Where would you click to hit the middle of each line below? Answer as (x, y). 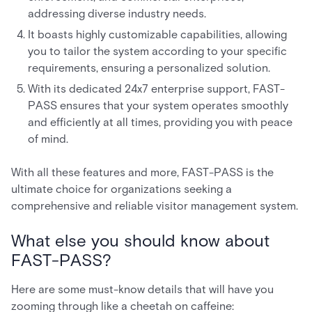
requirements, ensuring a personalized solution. (150, 68)
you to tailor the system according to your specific (157, 51)
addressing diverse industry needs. (117, 14)
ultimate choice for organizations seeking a (122, 189)
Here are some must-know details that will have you (142, 289)
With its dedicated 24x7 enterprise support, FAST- (156, 89)
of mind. (49, 139)
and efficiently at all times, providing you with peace (160, 122)
